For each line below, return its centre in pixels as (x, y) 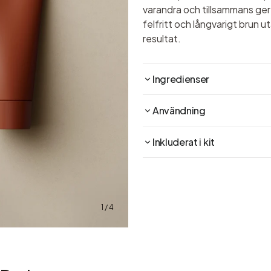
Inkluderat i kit (184, 142)
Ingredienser (181, 79)
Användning (179, 111)
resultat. (162, 39)
